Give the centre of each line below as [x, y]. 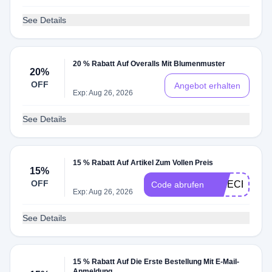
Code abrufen [178, 185]
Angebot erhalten [207, 86]
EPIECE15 [235, 184]
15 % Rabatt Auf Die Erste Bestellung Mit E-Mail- [156, 262]
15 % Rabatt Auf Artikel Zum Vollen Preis [143, 163]
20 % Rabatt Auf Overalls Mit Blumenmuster [149, 64]
